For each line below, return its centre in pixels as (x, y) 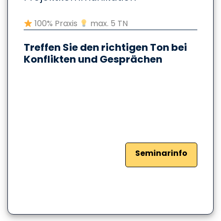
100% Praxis (56, 24)
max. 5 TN (108, 24)
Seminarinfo (161, 153)
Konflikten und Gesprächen (93, 59)
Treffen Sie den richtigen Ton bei (105, 48)
